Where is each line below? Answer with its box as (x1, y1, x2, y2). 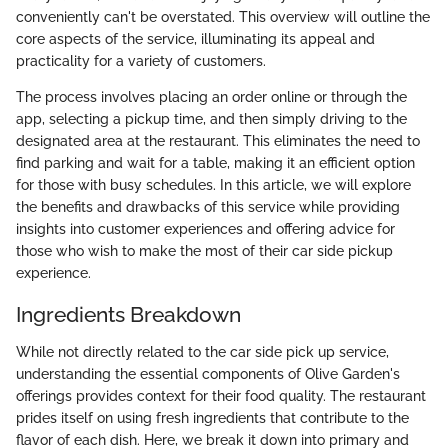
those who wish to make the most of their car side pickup (16, 242, 393, 259)
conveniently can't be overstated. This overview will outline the (16, 8, 430, 25)
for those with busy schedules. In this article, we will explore (16, 176, 411, 193)
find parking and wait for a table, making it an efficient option (16, 154, 415, 171)
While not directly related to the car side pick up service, (16, 344, 389, 360)
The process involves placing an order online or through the (16, 88, 407, 105)
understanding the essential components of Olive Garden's (16, 366, 400, 382)
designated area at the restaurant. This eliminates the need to (16, 132, 420, 149)
